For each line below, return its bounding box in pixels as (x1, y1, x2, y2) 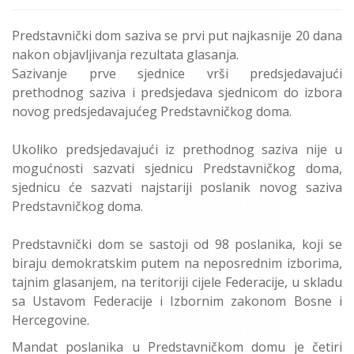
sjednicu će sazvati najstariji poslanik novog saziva (12, 178, 342, 196)
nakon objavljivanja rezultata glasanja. (12, 45, 242, 63)
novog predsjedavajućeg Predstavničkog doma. (12, 102, 295, 120)
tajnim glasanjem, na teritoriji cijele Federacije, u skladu (12, 273, 342, 291)
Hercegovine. (12, 311, 89, 329)
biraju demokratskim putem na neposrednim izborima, (12, 254, 342, 272)
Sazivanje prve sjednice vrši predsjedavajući (12, 64, 342, 82)
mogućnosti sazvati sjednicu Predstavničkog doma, (12, 159, 342, 177)
